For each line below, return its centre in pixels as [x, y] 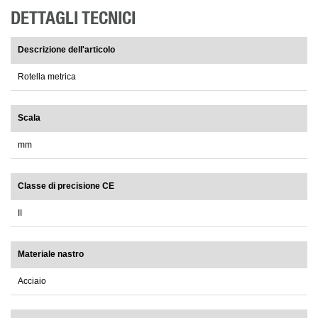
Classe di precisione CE [66, 186]
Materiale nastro [51, 254]
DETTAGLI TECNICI [73, 19]
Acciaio [32, 281]
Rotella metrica [47, 77]
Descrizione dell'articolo [66, 50]
